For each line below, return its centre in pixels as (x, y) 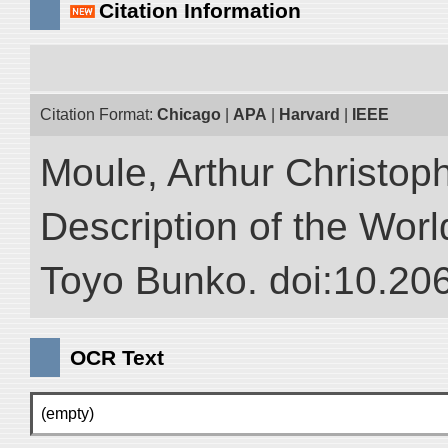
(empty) (67, 413)
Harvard (309, 114)
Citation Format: (98, 114)
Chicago (189, 114)
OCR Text (117, 357)
